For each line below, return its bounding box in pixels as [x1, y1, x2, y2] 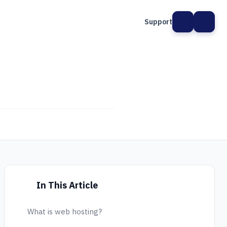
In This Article [34, 179, 98, 191]
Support [144, 17, 172, 26]
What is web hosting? [27, 207, 102, 216]
